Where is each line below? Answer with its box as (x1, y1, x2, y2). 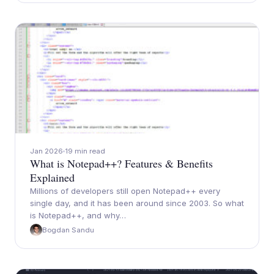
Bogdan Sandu (42, 226, 94, 234)
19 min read (65, 147, 105, 155)
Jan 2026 (30, 147, 63, 155)
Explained (30, 170, 75, 185)
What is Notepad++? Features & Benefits (30, 156, 213, 171)
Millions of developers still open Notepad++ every (30, 186, 220, 196)
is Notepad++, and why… (30, 210, 126, 220)
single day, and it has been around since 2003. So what (30, 198, 244, 208)
